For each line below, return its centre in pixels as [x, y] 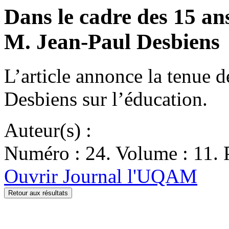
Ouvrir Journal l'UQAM [101, 176]
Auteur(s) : [48, 130]
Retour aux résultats [38, 193]
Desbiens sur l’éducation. [106, 99]
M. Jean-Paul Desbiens [112, 42]
